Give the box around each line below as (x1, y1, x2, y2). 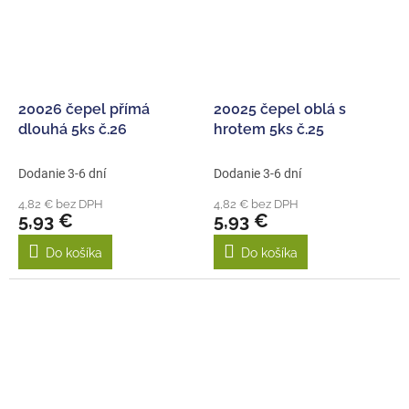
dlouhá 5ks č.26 (18, 120, 127, 138)
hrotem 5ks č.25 (214, 120, 324, 138)
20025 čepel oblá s (214, 100, 346, 118)
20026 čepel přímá (18, 100, 150, 118)
